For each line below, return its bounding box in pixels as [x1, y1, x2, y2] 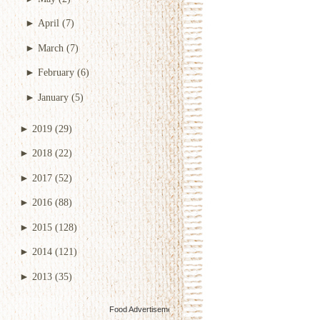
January [38, 91, 69, 103]
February [38, 66, 74, 79]
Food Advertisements [109, 305, 183, 314]
